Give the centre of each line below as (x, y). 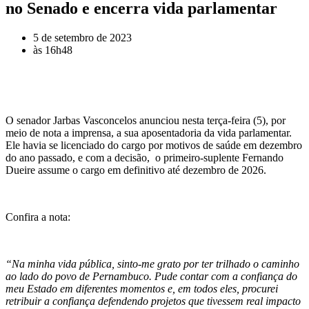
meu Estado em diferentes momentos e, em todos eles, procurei (142, 288)
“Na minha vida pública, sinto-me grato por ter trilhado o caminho (152, 263)
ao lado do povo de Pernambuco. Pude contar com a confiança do (151, 276)
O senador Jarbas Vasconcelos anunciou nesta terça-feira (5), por (146, 120)
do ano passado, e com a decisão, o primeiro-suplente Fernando (144, 157)
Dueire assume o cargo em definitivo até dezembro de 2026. (136, 170)
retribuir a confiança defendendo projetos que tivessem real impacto (153, 301)
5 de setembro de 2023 (82, 37)
